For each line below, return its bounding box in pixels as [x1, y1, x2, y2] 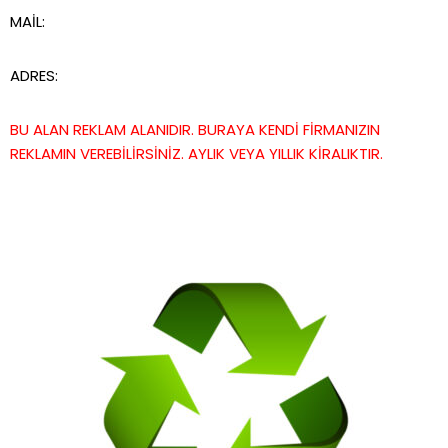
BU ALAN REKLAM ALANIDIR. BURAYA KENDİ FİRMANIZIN [10, 118, 380, 140]
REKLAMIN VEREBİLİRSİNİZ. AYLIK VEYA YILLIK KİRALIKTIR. [10, 142, 383, 164]
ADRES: [10, 64, 62, 86]
